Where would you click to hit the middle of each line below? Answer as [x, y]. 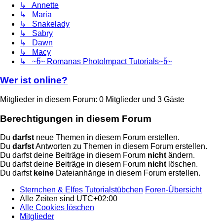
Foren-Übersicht [173, 190]
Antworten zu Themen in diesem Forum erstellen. [121, 147]
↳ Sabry [36, 33]
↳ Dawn [36, 42]
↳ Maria [36, 14]
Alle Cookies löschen [57, 208]
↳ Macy [35, 52]
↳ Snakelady [45, 24]
